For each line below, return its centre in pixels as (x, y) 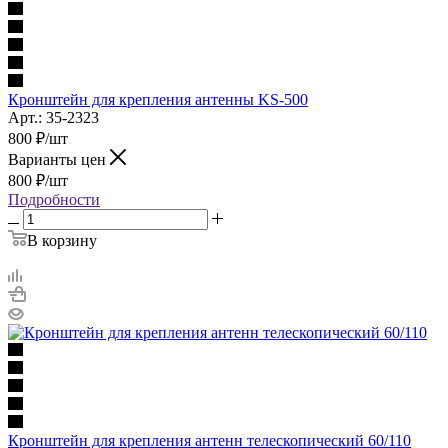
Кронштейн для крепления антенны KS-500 (158, 99)
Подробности (54, 199)
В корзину (62, 240)
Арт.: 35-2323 (53, 117)
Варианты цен (59, 159)
